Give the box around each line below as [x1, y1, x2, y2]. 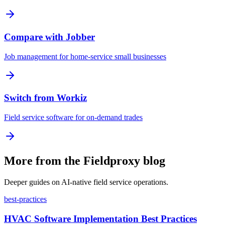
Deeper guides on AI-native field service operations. [4, 177, 168, 186]
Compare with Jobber [4, 31, 95, 42]
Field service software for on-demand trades [4, 113, 143, 122]
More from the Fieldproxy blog [4, 154, 165, 167]
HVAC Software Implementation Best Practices [4, 213, 197, 224]
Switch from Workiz [4, 92, 87, 103]
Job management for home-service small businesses [4, 52, 166, 61]
